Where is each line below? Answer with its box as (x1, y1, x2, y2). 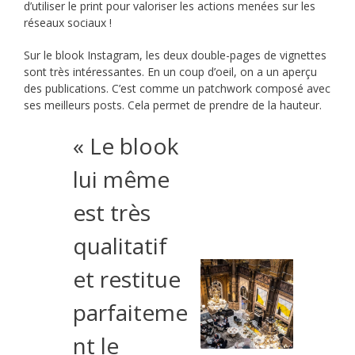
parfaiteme (73, 297, 189, 328)
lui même (73, 164, 170, 195)
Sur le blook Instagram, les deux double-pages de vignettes (24, 48, 326, 63)
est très (73, 197, 151, 228)
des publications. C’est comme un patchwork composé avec (24, 81, 330, 97)
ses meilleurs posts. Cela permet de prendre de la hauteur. (24, 97, 322, 113)
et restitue (73, 264, 181, 295)
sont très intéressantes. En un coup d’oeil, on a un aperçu (24, 64, 317, 80)
